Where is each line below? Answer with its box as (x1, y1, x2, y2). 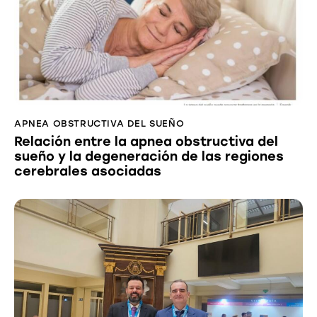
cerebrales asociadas (14, 163, 161, 180)
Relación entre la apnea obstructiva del (14, 134, 278, 150)
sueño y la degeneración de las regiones (14, 149, 284, 165)
